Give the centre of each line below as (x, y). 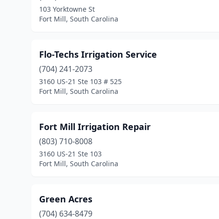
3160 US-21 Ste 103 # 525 (80, 81)
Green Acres (66, 199)
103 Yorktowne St (67, 9)
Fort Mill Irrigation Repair (95, 127)
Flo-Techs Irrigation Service (98, 54)
